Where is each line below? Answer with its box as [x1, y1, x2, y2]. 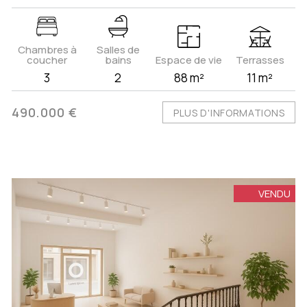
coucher [27, 53, 68, 68]
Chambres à [17, 42, 77, 58]
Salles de [96, 42, 140, 58]
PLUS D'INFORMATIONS [173, 106, 285, 120]
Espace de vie [156, 53, 223, 68]
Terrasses [235, 53, 284, 68]
